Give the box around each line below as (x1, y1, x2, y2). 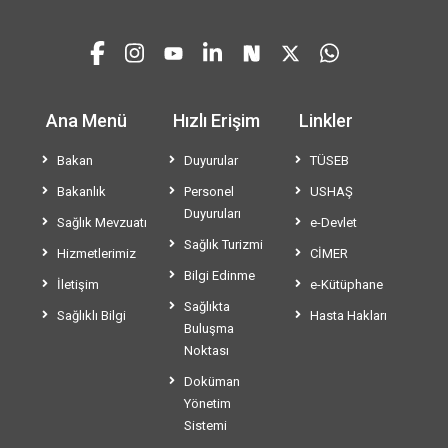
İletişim (57, 277, 99, 293)
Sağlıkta (183, 299, 230, 315)
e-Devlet (310, 215, 358, 231)
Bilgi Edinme (183, 268, 255, 284)
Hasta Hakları (310, 308, 388, 324)
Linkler (299, 110, 354, 132)
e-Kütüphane (310, 277, 384, 293)
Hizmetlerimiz (57, 246, 136, 262)
